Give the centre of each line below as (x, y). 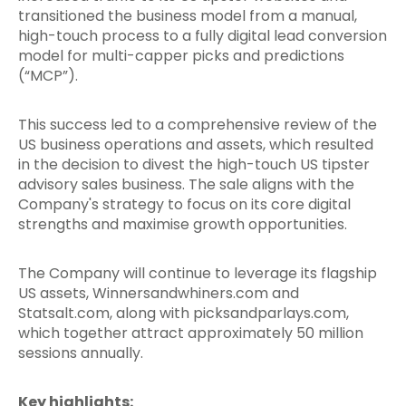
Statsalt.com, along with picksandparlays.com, (184, 313)
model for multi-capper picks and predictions (181, 56)
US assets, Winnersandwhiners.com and (159, 293)
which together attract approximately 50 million (191, 333)
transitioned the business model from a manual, (188, 16)
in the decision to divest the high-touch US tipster (194, 164)
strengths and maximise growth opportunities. (183, 224)
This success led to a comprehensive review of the (198, 125)
